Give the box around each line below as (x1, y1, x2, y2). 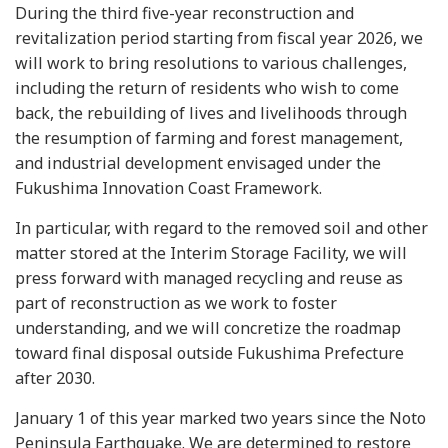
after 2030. (15, 367, 95, 389)
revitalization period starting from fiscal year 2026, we (15, 27, 423, 49)
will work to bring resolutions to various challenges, (15, 52, 407, 74)
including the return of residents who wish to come (15, 77, 399, 99)
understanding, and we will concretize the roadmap (15, 317, 401, 339)
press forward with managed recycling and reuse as (15, 267, 403, 289)
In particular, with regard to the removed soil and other (15, 217, 428, 239)
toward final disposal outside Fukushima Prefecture (15, 342, 404, 364)
